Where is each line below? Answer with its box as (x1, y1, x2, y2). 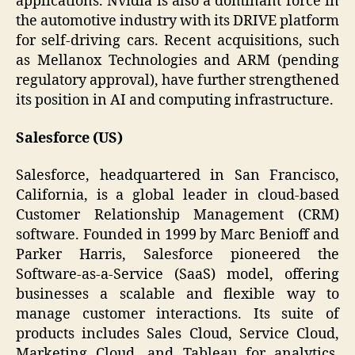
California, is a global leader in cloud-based (16, 186, 339, 205)
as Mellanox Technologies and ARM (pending (16, 52, 339, 71)
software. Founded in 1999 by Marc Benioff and (16, 226, 339, 245)
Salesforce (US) (16, 128, 123, 147)
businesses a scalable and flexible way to (16, 285, 339, 304)
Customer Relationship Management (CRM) (16, 206, 339, 225)
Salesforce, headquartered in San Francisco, (16, 166, 339, 185)
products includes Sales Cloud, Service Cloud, (16, 325, 339, 344)
